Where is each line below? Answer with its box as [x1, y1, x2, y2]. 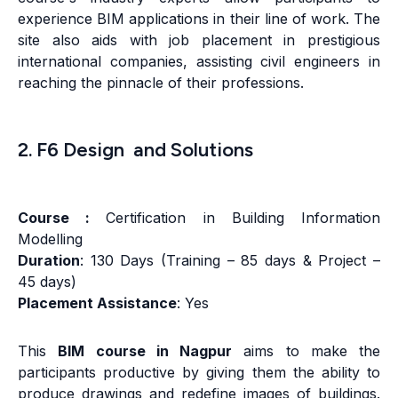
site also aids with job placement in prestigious [18, 31, 380, 50]
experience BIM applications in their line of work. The [18, 10, 380, 28]
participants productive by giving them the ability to [18, 363, 380, 382]
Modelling [18, 230, 83, 249]
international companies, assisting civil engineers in [18, 52, 380, 71]
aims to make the [232, 342, 380, 361]
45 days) [18, 273, 76, 291]
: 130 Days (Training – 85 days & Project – [80, 251, 380, 270]
